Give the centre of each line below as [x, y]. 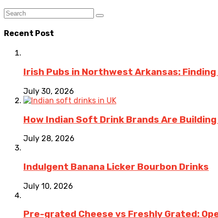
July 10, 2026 [48, 186]
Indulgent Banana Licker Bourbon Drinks [116, 167]
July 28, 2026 [49, 139]
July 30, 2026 [49, 91]
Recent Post [29, 34]
